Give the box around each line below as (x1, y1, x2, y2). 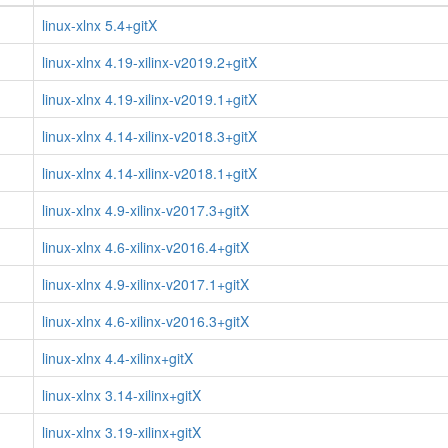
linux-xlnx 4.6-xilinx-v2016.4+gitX (42, 237, 249, 257)
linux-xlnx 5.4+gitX (42, 15, 157, 35)
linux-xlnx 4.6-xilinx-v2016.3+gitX (42, 311, 249, 331)
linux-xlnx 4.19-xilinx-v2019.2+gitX (42, 52, 257, 72)
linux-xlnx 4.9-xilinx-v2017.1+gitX (42, 274, 249, 294)
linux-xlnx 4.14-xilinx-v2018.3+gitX (42, 126, 257, 146)
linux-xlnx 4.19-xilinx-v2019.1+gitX (42, 89, 257, 109)
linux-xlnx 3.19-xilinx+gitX (42, 422, 201, 442)
